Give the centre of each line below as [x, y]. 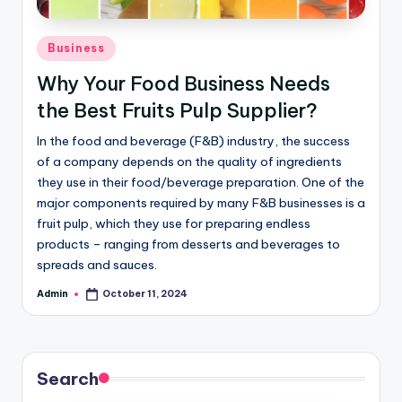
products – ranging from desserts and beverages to [188, 245]
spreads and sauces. [97, 265]
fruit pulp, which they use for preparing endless [174, 224]
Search [68, 379]
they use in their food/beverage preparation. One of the [201, 183]
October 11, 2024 [145, 293]
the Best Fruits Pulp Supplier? [177, 111]
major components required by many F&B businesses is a [201, 203]
